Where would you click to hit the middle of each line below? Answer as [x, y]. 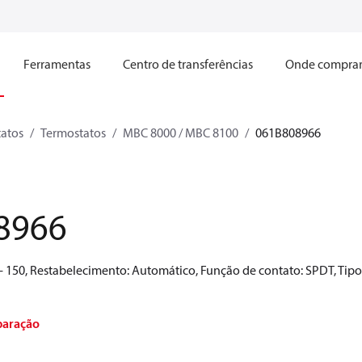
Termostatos [73, 133]
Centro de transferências [188, 64]
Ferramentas [57, 64]
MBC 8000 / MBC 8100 [181, 133]
